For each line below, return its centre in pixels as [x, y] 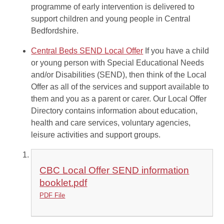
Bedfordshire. [55, 31]
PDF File [52, 195]
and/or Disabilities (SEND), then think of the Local [119, 75]
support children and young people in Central [111, 19]
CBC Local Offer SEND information [114, 170]
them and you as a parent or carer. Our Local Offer [119, 99]
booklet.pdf [63, 182]
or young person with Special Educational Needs [118, 63]
